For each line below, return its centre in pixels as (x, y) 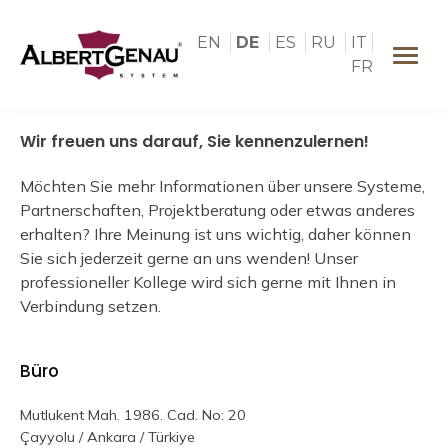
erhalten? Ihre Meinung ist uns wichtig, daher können (215, 234)
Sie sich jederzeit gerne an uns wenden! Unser (189, 258)
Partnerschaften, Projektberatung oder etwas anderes (217, 210)
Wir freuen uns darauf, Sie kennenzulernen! (194, 142)
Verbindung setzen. (90, 306)
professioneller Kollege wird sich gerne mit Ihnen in (208, 282)
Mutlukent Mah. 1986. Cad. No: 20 (133, 415)
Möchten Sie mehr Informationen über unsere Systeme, (222, 186)
